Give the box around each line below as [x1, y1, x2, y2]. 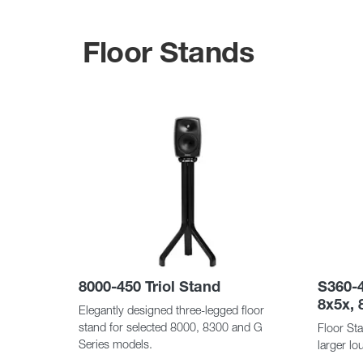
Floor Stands [83, 34, 254, 70]
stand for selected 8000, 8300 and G [79, 320, 263, 335]
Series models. [79, 337, 152, 352]
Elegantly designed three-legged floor [79, 303, 264, 318]
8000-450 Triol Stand [79, 277, 220, 297]
